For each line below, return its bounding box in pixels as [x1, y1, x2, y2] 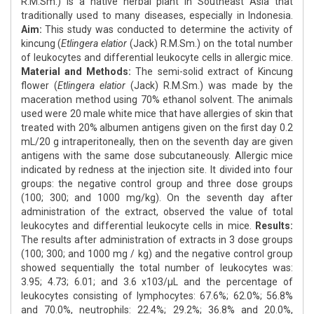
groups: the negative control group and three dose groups [21, 178, 293, 190]
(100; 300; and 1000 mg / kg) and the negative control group [21, 248, 293, 260]
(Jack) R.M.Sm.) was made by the [130, 80, 293, 92]
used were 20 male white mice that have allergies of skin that [21, 108, 293, 120]
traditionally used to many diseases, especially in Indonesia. [21, 10, 293, 22]
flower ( [21, 80, 57, 92]
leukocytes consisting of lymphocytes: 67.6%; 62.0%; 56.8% [21, 290, 293, 302]
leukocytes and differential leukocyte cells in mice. [21, 220, 255, 232]
